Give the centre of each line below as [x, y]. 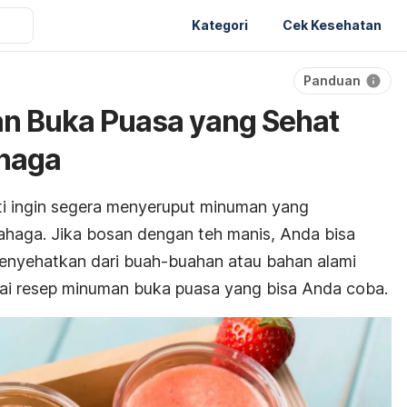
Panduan [332, 80]
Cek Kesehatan [332, 25]
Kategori [220, 25]
